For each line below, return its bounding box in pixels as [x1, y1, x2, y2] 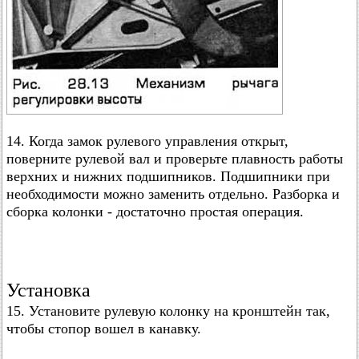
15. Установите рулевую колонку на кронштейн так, [6, 303, 330, 319]
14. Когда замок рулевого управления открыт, [6, 133, 288, 149]
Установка [6, 280, 91, 301]
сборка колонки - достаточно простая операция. [6, 204, 304, 220]
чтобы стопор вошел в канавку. [6, 321, 201, 337]
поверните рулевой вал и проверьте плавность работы [6, 151, 343, 167]
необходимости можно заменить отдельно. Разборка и [6, 186, 340, 202]
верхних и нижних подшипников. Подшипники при [6, 168, 330, 184]
